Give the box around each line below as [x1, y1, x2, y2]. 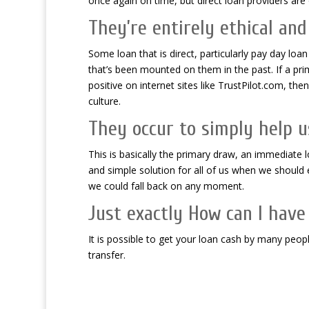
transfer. [88, 248, 126, 261]
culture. [88, 94, 121, 108]
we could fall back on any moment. [88, 179, 244, 192]
